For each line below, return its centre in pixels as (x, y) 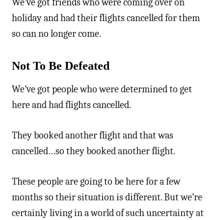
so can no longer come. (56, 33)
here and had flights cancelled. (71, 105)
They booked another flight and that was (93, 135)
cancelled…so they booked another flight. (94, 151)
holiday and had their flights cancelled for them (106, 18)
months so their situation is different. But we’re (107, 197)
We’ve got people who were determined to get (102, 89)
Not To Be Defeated (61, 66)
